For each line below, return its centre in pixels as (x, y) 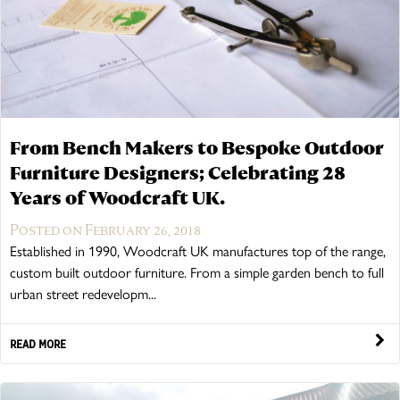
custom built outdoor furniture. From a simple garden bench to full (197, 272)
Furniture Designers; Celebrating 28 (178, 173)
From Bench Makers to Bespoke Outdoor (197, 148)
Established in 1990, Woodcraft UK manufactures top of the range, (198, 251)
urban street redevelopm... (83, 294)
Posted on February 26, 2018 (105, 229)
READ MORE (38, 343)
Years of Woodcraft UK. (117, 198)
